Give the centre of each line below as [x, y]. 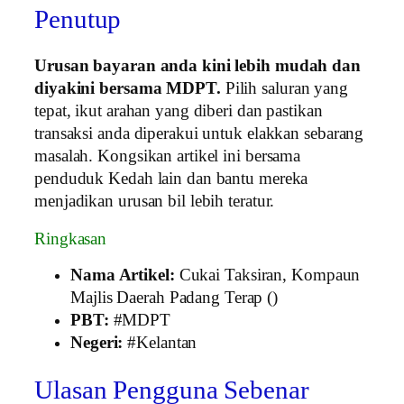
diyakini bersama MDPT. [128, 89]
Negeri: [97, 343]
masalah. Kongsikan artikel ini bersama [168, 156]
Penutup [78, 19]
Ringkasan [71, 239]
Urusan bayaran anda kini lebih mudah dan [197, 66]
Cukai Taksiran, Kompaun [267, 275]
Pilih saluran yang [284, 89]
